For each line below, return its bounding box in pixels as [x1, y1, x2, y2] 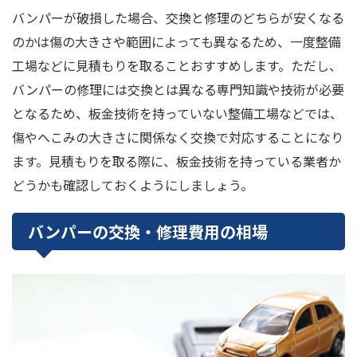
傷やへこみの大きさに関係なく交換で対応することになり [12, 127, 343, 147]
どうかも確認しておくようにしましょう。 [12, 175, 253, 194]
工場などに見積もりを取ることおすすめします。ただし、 [12, 55, 342, 75]
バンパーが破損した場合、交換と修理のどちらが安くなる [12, 7, 344, 27]
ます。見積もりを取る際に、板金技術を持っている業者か [12, 151, 341, 171]
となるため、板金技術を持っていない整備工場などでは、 [12, 103, 343, 123]
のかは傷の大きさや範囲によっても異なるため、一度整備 [12, 31, 341, 51]
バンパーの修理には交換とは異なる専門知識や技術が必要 [12, 79, 344, 99]
